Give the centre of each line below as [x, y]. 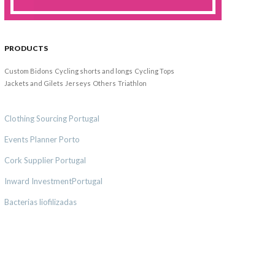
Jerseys [78, 83]
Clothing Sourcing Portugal [52, 118]
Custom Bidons [29, 71]
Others [104, 83]
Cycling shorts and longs [94, 71]
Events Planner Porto [42, 139]
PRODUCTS [26, 48]
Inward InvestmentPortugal [53, 181]
